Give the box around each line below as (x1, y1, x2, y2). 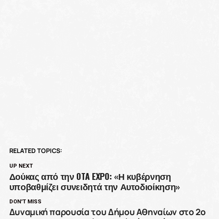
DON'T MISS (9, 198, 42, 205)
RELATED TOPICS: (9, 146, 62, 155)
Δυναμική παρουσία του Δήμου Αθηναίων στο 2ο (9, 206, 206, 218)
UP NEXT (9, 163, 33, 170)
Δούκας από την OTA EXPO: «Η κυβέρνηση (9, 170, 171, 183)
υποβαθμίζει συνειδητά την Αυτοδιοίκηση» (9, 180, 180, 193)
